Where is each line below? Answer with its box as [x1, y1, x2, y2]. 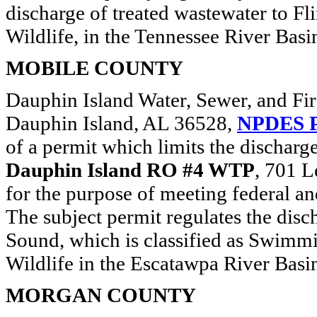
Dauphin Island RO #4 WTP [6, 158, 255, 181]
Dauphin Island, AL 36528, [6, 112, 237, 134]
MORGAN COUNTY [6, 284, 196, 306]
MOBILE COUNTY [6, 57, 183, 79]
